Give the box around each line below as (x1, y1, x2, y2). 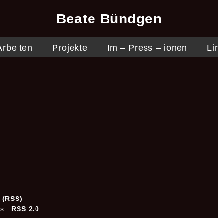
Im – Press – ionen (107, 43, 188, 53)
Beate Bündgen (56, 11, 162, 26)
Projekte (52, 43, 88, 53)
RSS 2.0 (11, 205, 40, 213)
